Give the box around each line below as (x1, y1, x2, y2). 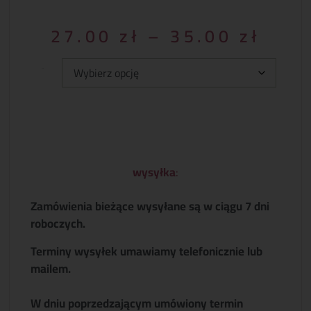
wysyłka (133, 160, 176, 183)
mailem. (31, 257, 72, 280)
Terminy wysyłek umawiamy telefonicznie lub (31, 239, 263, 262)
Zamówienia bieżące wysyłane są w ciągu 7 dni (31, 195, 270, 218)
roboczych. (31, 212, 86, 235)
